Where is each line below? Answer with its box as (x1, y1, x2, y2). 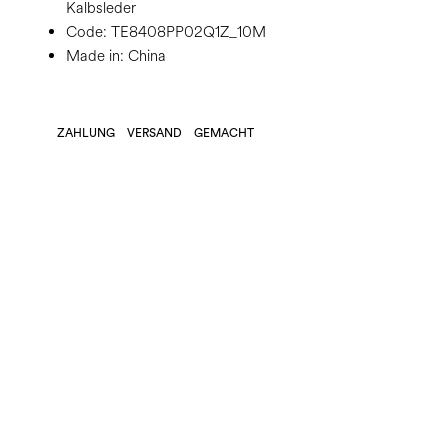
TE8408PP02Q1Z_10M (107, 22, 266, 43)
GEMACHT (194, 127, 254, 139)
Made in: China (66, 46, 166, 67)
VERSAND (127, 127, 182, 139)
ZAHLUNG (57, 127, 115, 139)
